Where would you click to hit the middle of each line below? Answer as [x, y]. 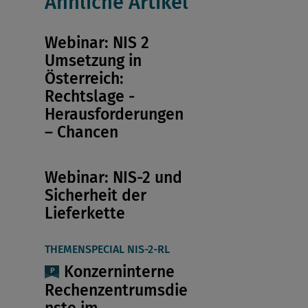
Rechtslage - [89, 97]
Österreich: [84, 79]
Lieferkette [85, 213]
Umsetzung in [93, 61]
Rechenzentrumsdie [116, 290]
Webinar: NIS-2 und [113, 178]
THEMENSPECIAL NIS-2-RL [107, 250]
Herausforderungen [114, 114]
